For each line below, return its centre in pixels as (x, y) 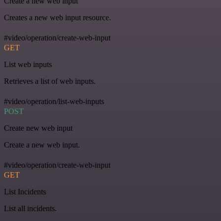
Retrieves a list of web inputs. (50, 81)
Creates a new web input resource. (57, 18)
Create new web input (38, 128)
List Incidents (25, 192)
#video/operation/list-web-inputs (54, 102)
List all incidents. (30, 209)
